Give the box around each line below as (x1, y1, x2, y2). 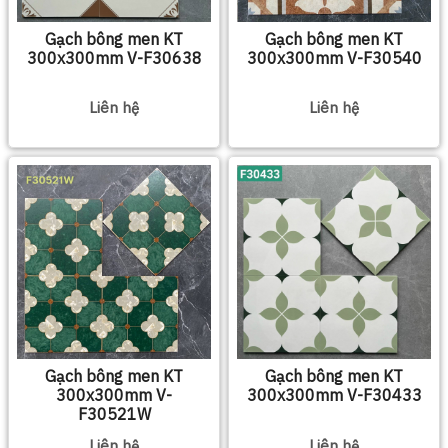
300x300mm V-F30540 (246, 47, 422, 68)
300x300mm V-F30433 (246, 385, 422, 406)
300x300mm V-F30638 (26, 47, 202, 68)
